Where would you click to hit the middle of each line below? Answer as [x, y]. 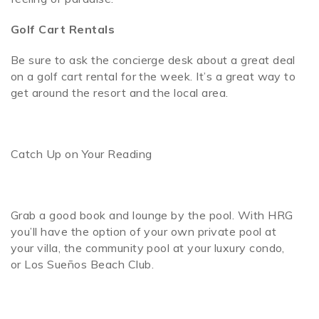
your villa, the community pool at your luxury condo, [148, 248]
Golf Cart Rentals [63, 30]
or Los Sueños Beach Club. [82, 265]
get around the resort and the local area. [120, 93]
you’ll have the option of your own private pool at [144, 232]
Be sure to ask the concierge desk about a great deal [153, 60]
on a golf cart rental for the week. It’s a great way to [153, 77]
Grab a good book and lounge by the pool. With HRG [152, 215]
